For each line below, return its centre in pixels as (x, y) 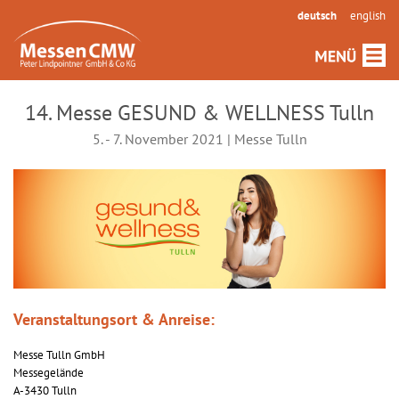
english (368, 16)
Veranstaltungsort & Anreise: (114, 320)
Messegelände (49, 373)
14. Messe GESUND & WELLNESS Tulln (199, 113)
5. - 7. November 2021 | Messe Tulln (199, 139)
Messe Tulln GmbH (59, 355)
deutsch (317, 16)
